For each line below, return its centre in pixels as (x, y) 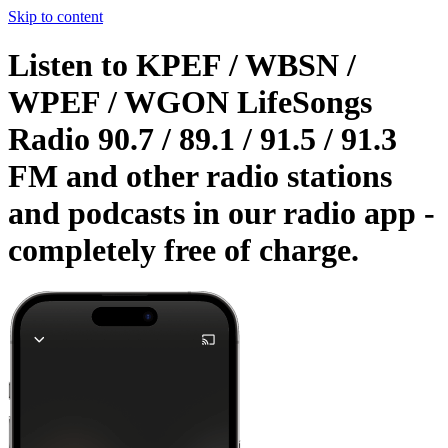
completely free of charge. (183, 250)
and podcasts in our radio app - (221, 213)
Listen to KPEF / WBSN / (182, 65)
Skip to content (55, 16)
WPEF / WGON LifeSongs (190, 102)
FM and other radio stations (200, 176)
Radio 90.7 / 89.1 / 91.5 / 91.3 (202, 139)
